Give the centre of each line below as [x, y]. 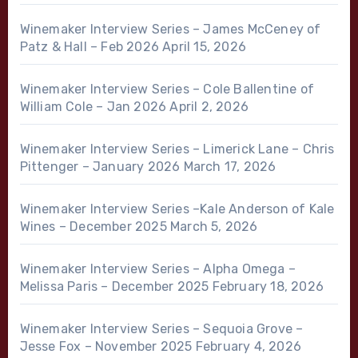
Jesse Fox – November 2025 [106, 346]
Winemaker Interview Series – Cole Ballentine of [167, 89]
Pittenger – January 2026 [100, 166]
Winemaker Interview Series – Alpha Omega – [157, 268]
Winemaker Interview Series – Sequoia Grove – [161, 328]
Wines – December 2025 [93, 226]
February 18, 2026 [268, 286]
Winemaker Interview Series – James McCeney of [170, 29]
